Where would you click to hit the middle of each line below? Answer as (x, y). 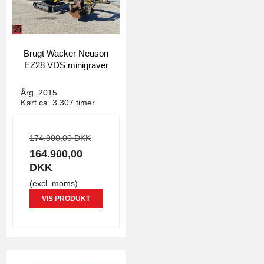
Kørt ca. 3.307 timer (58, 102)
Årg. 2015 (39, 92)
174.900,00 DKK (60, 138)
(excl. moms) (54, 184)
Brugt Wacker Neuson (66, 53)
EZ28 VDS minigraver (66, 65)
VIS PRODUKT (66, 198)
